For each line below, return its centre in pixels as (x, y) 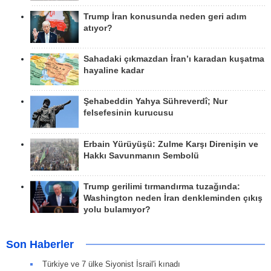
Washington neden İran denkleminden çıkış (173, 198)
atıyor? (98, 28)
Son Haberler (40, 244)
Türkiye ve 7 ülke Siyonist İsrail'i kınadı (111, 264)
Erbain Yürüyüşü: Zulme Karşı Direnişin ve (171, 144)
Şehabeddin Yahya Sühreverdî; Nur (155, 102)
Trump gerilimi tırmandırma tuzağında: (162, 186)
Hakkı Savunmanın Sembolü (141, 155)
